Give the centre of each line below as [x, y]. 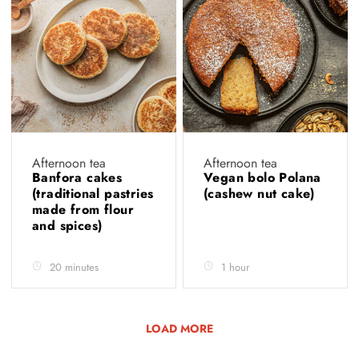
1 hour [235, 267]
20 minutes [74, 267]
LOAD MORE [179, 328]
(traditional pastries [93, 193]
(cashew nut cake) [262, 193]
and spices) [69, 225]
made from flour [83, 209]
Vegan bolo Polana [262, 177]
